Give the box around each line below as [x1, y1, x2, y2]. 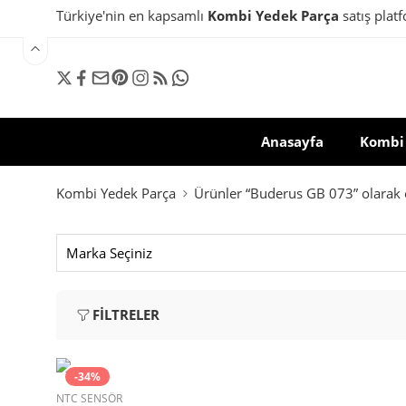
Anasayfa [260, 133, 324, 150]
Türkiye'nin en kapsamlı [56, 7, 208, 24]
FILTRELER [92, 306, 159, 324]
